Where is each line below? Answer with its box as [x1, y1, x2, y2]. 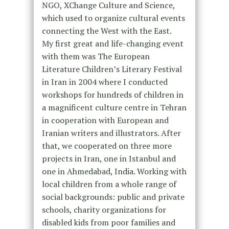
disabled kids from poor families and [41, 216, 175, 228]
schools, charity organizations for [41, 203, 166, 215]
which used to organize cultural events [41, 12, 185, 24]
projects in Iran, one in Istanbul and [41, 152, 176, 164]
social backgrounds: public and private [41, 191, 185, 202]
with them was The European [41, 50, 150, 62]
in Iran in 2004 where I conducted [41, 76, 168, 87]
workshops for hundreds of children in [41, 88, 184, 100]
